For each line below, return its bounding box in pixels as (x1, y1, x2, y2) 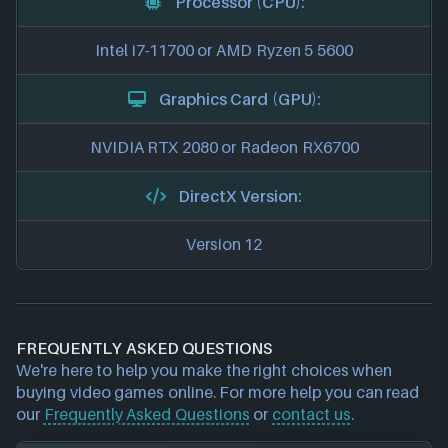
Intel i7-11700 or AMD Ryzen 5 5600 (95, 40, 353, 61)
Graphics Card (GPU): (158, 88, 322, 109)
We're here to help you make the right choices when (16, 360, 393, 381)
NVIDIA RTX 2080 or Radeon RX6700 (89, 137, 359, 158)
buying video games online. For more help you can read (16, 382, 420, 403)
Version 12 (185, 234, 263, 255)
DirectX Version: (178, 185, 302, 206)
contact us (272, 404, 351, 425)
